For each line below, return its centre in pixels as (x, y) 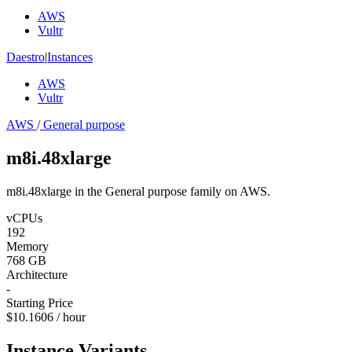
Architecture (37, 274)
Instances (70, 57)
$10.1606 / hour (46, 317)
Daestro (26, 57)
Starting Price (40, 302)
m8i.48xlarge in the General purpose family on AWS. (138, 191)
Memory (27, 246)
